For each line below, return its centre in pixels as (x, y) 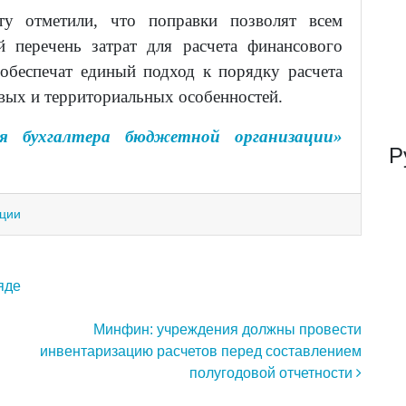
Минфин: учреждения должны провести (227, 330)
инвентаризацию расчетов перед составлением (201, 352)
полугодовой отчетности (273, 373)
